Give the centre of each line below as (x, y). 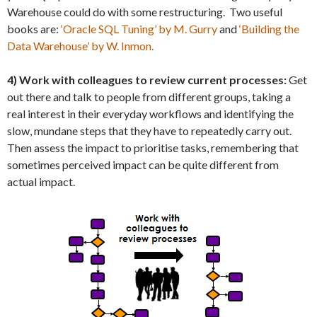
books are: (34, 28)
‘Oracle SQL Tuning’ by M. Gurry (140, 28)
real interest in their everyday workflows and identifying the (150, 113)
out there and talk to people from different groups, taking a (149, 96)
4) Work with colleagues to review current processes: (147, 79)
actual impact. (41, 181)
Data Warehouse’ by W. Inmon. (80, 45)
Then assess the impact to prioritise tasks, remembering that (153, 147)
